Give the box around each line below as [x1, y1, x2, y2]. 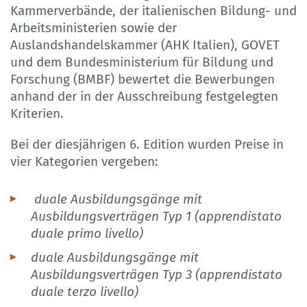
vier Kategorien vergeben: [10, 153, 158, 169]
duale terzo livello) [31, 283, 138, 299]
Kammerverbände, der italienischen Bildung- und [10, 2, 297, 19]
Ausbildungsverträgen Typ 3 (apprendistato [31, 266, 282, 282]
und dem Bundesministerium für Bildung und [10, 53, 273, 70]
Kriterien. [10, 105, 64, 121]
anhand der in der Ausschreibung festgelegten [10, 88, 278, 104]
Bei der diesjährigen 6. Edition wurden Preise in [10, 136, 284, 152]
